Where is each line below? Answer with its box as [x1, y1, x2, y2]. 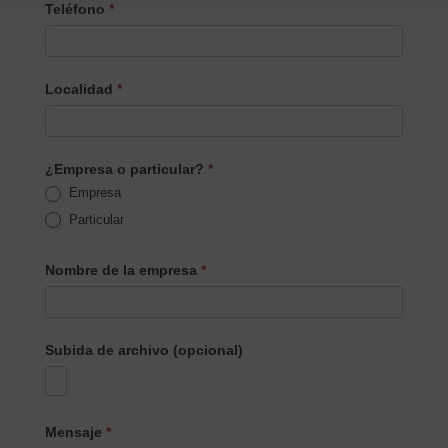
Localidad [44, 81, 117, 98]
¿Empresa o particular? [44, 161, 208, 178]
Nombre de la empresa [44, 262, 201, 279]
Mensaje [44, 424, 106, 441]
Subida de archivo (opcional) [44, 342, 243, 359]
